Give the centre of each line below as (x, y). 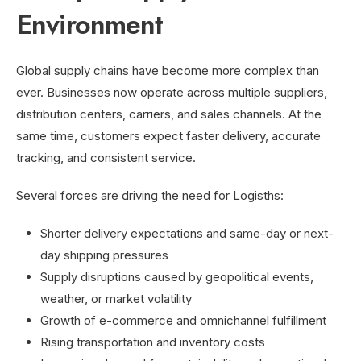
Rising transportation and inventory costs (153, 342)
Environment (90, 24)
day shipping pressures (104, 255)
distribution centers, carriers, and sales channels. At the (169, 114)
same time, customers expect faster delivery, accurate (168, 135)
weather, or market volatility (116, 298)
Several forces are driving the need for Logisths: (150, 195)
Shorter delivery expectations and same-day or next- (187, 233)
